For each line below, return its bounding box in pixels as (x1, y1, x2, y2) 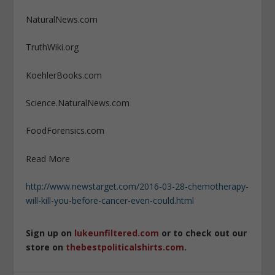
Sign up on (26, 227, 75, 239)
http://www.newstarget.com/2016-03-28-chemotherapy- (26, 180, 249, 193)
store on (26, 241, 66, 254)
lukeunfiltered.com (74, 227, 160, 239)
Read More (26, 152, 71, 165)
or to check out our (159, 227, 247, 239)
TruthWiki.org (26, 41, 79, 53)
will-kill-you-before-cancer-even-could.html (26, 195, 195, 207)
